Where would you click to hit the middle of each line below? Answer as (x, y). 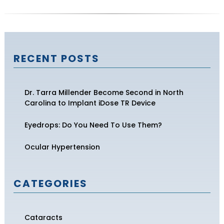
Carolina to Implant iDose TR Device (90, 103)
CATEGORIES (50, 183)
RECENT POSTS (56, 58)
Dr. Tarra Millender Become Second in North (104, 92)
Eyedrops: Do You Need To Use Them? (93, 125)
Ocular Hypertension (62, 147)
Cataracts (43, 217)
